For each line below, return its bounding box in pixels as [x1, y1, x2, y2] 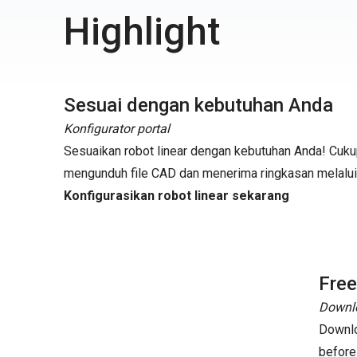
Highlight [64, 9, 220, 54]
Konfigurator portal [64, 121, 170, 136]
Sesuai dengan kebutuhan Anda [64, 94, 333, 116]
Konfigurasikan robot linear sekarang [64, 188, 289, 203]
